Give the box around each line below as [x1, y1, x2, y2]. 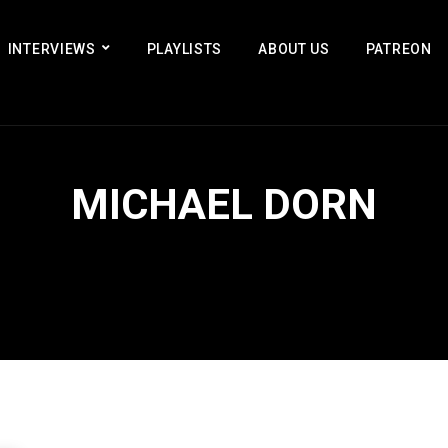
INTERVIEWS [7, 41, 96, 57]
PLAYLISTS [146, 41, 223, 57]
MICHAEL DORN [71, 180, 377, 229]
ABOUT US [258, 41, 330, 57]
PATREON [365, 41, 432, 57]
